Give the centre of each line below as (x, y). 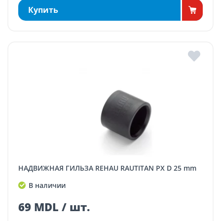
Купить (43, 10)
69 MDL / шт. (54, 206)
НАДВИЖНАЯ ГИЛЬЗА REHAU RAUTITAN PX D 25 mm (110, 168)
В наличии (46, 185)
